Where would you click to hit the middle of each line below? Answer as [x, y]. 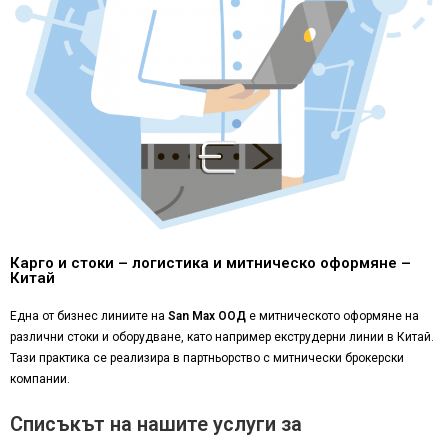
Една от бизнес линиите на [89, 315]
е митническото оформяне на [332, 315]
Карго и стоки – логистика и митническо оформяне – [210, 262]
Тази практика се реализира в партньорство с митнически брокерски [207, 357]
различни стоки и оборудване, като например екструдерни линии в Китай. [222, 336]
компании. [40, 378]
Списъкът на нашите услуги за [156, 423]
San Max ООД [207, 315]
